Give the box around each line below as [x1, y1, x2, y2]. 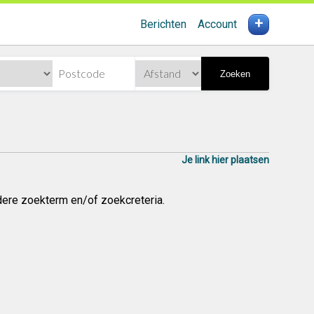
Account [197, 18, 237, 31]
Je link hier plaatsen [181, 154, 269, 165]
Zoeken [219, 68, 250, 79]
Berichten [139, 18, 186, 31]
